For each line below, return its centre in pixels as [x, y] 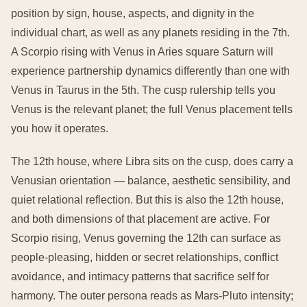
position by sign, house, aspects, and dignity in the [133, 13]
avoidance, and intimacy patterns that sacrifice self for [140, 277]
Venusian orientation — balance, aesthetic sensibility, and [151, 181]
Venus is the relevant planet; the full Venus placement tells [152, 109]
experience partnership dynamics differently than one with [150, 71]
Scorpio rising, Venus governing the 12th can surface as [146, 238]
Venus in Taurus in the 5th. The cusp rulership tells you [143, 90]
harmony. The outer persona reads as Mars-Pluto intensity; [152, 296]
